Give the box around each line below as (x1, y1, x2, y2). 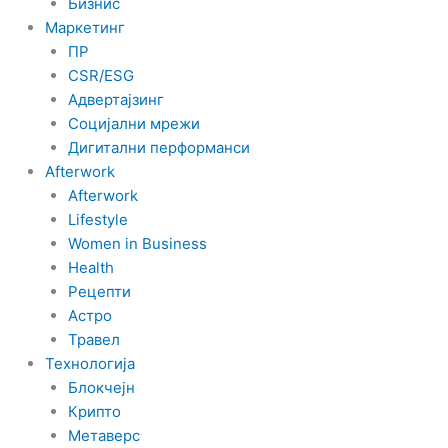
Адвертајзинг (67, 89, 164, 109)
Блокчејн (67, 377, 135, 397)
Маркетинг (45, 17, 125, 37)
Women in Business (67, 233, 207, 253)
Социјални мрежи (67, 113, 200, 133)
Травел (67, 329, 120, 349)
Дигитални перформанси (67, 137, 250, 157)
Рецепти (67, 281, 131, 301)
